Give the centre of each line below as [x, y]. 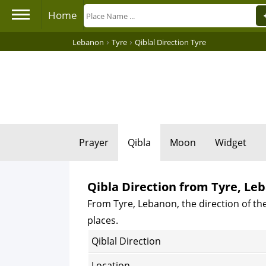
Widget [231, 142]
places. [103, 220]
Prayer [94, 142]
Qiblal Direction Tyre [170, 42]
